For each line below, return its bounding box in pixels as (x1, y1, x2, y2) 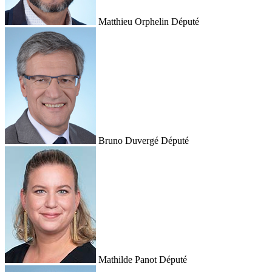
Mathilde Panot (98, 254, 157, 265)
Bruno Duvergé (98, 135, 158, 146)
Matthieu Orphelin (98, 16, 169, 27)
